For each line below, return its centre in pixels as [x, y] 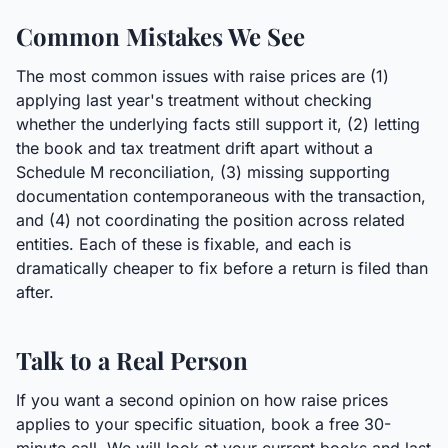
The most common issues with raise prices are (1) [202, 76]
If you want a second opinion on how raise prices [202, 400]
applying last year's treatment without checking [194, 100]
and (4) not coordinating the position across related [210, 220]
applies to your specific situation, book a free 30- [203, 424]
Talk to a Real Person [132, 360]
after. [35, 292]
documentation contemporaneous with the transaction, [221, 196]
